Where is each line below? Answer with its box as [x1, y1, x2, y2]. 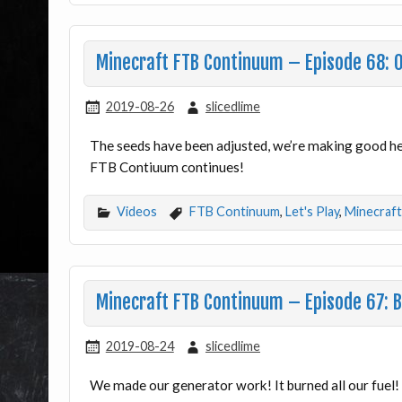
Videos [117, 204, 158, 220]
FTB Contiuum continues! [90, 158, 245, 175]
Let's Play [284, 204, 339, 220]
